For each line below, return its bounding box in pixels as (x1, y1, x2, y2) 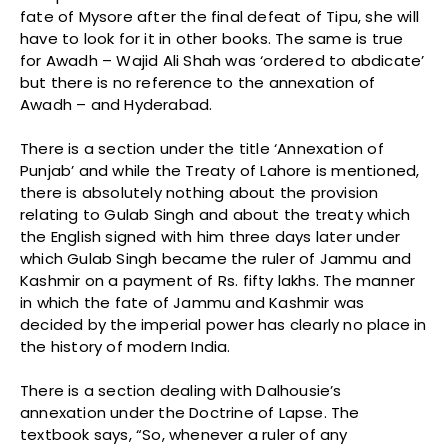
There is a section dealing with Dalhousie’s (20, 380, 342, 402)
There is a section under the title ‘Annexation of (20, 138, 384, 160)
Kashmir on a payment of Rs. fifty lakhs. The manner (20, 270, 416, 292)
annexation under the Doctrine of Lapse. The (20, 402, 360, 424)
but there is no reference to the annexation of (20, 72, 376, 94)
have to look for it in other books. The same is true (20, 28, 404, 50)
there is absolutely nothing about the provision (20, 182, 379, 204)
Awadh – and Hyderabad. (20, 94, 213, 116)
